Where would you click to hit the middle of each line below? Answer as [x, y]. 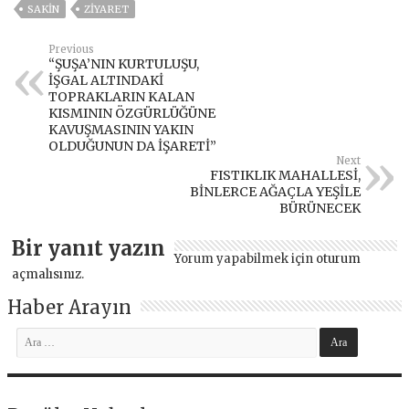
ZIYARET [107, 9]
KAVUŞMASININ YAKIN [121, 129]
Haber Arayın [70, 307]
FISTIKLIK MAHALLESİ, [285, 175]
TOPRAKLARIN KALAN [122, 96]
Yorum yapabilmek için [246, 258]
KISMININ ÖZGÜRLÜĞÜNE [132, 113]
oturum [339, 258]
